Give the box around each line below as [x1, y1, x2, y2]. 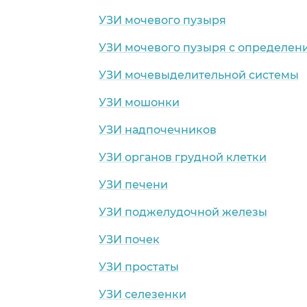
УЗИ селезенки [99, 287, 186, 301]
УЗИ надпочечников [99, 123, 217, 136]
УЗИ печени [99, 177, 168, 191]
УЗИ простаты [99, 260, 179, 273]
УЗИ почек [99, 232, 160, 246]
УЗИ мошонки [99, 95, 180, 109]
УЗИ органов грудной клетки [99, 150, 267, 164]
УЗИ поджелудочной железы [99, 205, 267, 219]
